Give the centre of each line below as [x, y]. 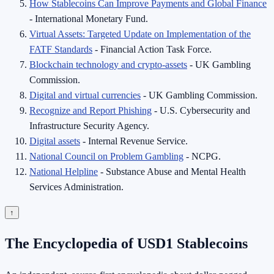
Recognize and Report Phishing [91, 111]
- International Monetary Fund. [89, 19]
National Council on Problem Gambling [106, 157]
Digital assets [55, 141]
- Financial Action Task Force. [152, 50]
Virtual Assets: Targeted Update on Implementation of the [140, 34]
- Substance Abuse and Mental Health [172, 172]
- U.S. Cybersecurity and [201, 111]
